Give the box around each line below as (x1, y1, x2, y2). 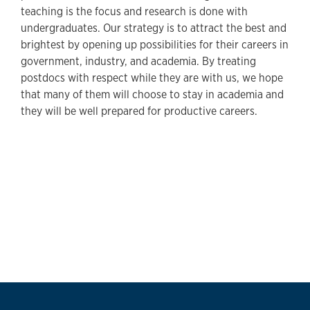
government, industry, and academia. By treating (21, 53, 256, 69)
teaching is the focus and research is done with (21, 3, 248, 19)
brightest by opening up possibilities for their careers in (21, 37, 289, 52)
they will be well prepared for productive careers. (21, 103, 257, 118)
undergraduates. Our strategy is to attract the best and (21, 20, 286, 35)
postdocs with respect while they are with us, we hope (21, 70, 283, 85)
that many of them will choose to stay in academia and (21, 86, 284, 102)
